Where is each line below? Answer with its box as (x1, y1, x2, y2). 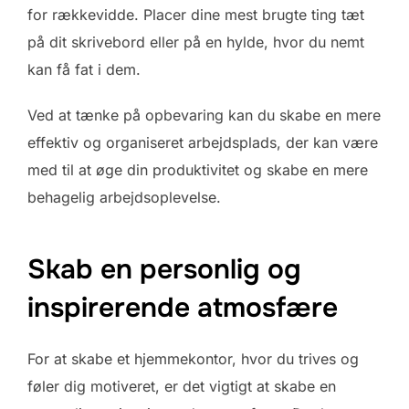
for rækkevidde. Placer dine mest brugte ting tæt (27, 5, 364, 24)
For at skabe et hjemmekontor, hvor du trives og (27, 350, 359, 369)
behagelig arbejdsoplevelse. (27, 187, 221, 206)
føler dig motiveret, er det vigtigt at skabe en (27, 377, 336, 396)
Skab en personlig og (27, 252, 301, 288)
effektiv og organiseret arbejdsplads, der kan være (27, 132, 378, 152)
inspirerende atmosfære (27, 290, 338, 326)
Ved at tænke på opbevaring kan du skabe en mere (27, 105, 381, 124)
